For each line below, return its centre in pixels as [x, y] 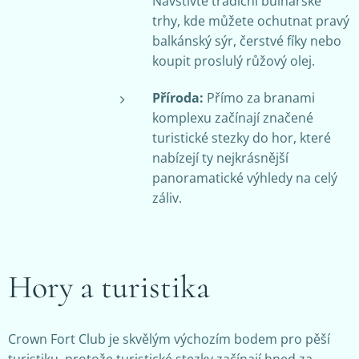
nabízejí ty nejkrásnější [220, 157]
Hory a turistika [109, 286]
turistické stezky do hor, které [242, 137]
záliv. [167, 198]
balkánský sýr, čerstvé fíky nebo [247, 40]
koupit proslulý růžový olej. [234, 61]
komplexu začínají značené [233, 117]
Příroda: [178, 97]
